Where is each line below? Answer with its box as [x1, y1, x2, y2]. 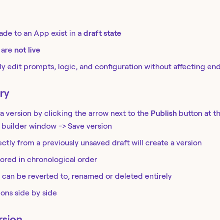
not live [14, 46, 40, 55]
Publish [151, 109, 177, 118]
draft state [83, 29, 121, 38]
